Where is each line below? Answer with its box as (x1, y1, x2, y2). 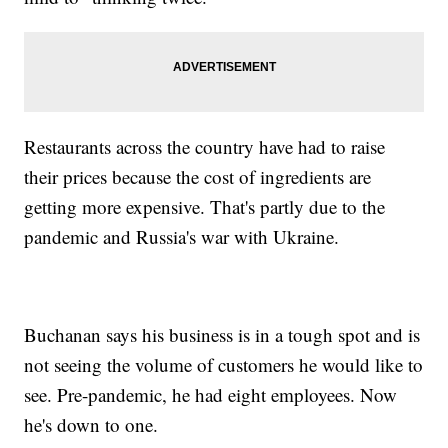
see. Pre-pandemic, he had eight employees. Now (24, 382, 398, 408)
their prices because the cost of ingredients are (24, 164, 372, 190)
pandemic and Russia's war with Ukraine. (24, 224, 346, 250)
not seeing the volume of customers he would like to (24, 352, 424, 378)
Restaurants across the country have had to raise (24, 134, 386, 160)
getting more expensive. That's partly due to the (24, 194, 386, 220)
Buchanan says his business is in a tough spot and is (24, 322, 421, 348)
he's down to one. (24, 412, 171, 438)
